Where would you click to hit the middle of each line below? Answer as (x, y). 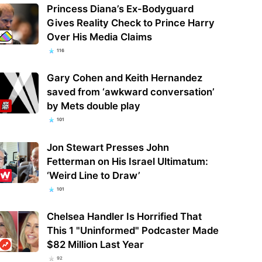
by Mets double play (93, 106)
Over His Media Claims (99, 37)
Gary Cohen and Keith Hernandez (124, 78)
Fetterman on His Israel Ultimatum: (127, 161)
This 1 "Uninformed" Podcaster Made (132, 230)
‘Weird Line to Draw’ (93, 175)
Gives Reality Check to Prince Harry (130, 23)
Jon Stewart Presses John (108, 147)
